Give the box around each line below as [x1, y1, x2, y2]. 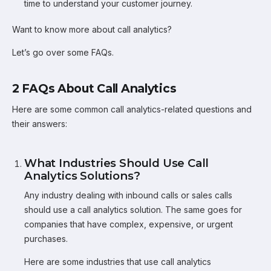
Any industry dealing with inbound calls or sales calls [24, 190, 232, 200]
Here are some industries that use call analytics [24, 256, 211, 267]
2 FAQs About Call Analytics [12, 81, 177, 96]
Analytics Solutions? [24, 169, 140, 183]
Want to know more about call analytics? [12, 24, 172, 34]
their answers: [12, 119, 67, 129]
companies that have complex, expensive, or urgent [24, 219, 233, 229]
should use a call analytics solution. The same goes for [24, 204, 242, 215]
